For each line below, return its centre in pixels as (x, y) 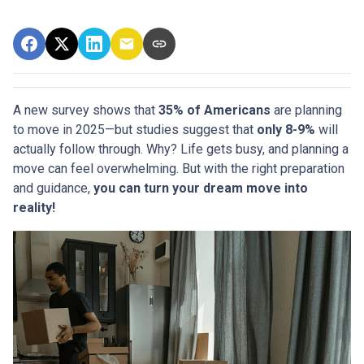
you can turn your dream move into (201, 188)
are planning (306, 110)
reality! (34, 207)
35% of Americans (214, 110)
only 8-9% (286, 129)
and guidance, (53, 188)
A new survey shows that (86, 110)
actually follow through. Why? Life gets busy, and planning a (181, 149)
